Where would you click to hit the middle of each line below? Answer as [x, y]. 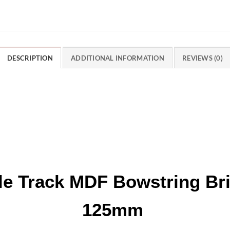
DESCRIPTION [30, 58]
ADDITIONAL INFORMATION [118, 58]
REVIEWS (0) [203, 58]
